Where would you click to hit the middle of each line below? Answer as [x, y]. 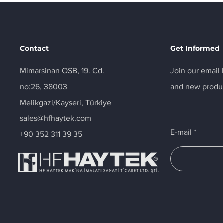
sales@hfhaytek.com [56, 118]
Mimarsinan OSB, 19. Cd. [62, 70]
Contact [34, 48]
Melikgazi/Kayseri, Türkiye [65, 102]
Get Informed [195, 48]
